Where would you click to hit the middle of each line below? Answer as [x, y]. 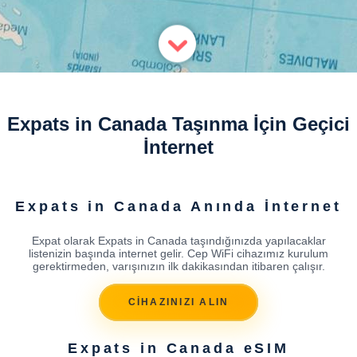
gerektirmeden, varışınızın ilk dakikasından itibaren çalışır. [178, 266]
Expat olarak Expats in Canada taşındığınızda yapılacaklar [178, 240]
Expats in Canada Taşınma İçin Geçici [178, 124]
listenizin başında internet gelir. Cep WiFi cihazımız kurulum [178, 253]
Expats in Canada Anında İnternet [178, 206]
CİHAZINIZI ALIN [178, 302]
